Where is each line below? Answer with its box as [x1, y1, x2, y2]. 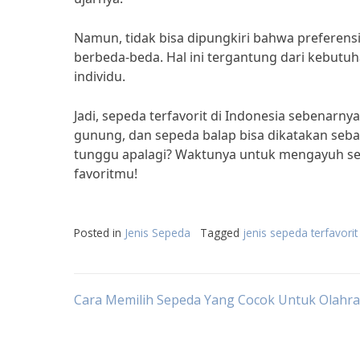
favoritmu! [74, 165, 137, 182]
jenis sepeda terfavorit [243, 225, 358, 240]
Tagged [200, 225, 243, 240]
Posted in [74, 225, 125, 240]
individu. [74, 67, 125, 85]
